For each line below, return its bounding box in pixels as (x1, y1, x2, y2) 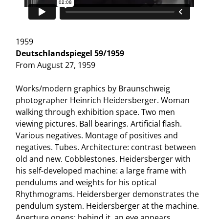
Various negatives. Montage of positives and (16, 130, 178, 141)
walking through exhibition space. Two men (16, 106, 175, 117)
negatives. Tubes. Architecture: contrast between (16, 141, 197, 153)
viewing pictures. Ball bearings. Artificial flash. (16, 118, 182, 129)
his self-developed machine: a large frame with (16, 165, 187, 176)
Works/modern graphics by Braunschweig (16, 83, 171, 94)
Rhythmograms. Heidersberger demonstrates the (16, 188, 199, 199)
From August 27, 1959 (16, 59, 96, 70)
